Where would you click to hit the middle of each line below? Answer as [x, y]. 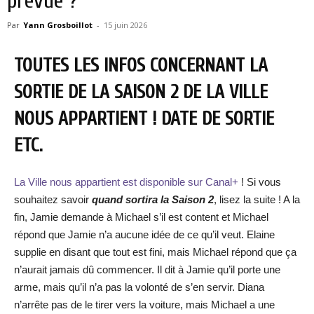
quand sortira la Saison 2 [153, 199]
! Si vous [261, 182]
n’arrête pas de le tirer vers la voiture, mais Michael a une [144, 305]
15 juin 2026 [125, 25]
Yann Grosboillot [58, 25]
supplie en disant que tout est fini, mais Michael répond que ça [155, 252]
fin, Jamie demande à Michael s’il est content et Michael [141, 217]
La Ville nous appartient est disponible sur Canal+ [128, 182]
